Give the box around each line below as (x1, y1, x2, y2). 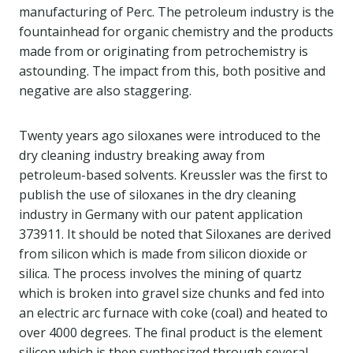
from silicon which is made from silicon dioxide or (19, 245, 307, 262)
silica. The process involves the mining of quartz (19, 265, 302, 282)
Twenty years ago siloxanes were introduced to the (19, 127, 321, 144)
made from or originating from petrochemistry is (19, 43, 308, 60)
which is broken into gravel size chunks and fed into (19, 284, 325, 302)
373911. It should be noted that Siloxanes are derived (19, 225, 331, 243)
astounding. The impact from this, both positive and (19, 62, 325, 80)
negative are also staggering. (19, 82, 198, 99)
